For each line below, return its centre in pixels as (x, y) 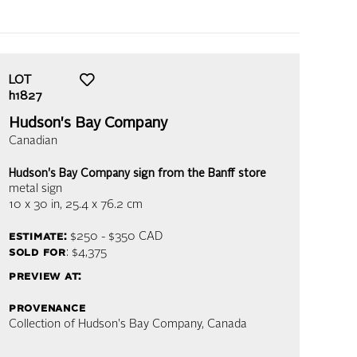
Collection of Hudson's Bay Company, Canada (128, 325)
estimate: (38, 237)
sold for (37, 253)
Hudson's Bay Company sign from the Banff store (137, 174)
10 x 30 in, (35, 205)
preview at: (45, 277)
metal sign (35, 189)
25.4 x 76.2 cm (104, 205)
